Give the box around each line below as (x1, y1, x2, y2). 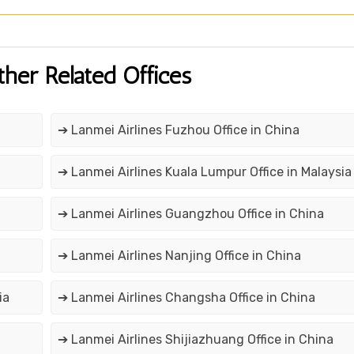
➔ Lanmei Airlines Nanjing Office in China (57, 248, 301, 264)
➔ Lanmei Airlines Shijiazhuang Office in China (57, 332, 333, 348)
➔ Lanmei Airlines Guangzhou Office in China (57, 206, 324, 222)
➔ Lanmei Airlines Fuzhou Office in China (57, 122, 299, 138)
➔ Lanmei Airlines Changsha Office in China (57, 290, 315, 306)
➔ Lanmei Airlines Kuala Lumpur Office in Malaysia (57, 164, 352, 180)
